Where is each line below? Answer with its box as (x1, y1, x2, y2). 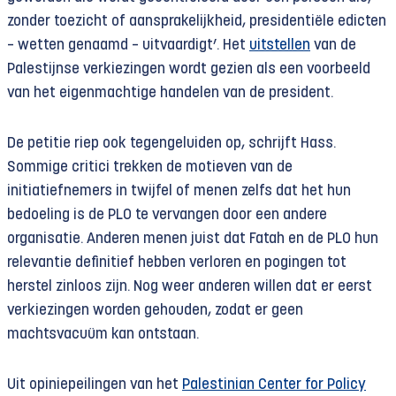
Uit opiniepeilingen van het (7, 377, 182, 392)
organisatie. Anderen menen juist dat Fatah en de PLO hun (7, 232, 378, 247)
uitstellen (249, 38, 310, 53)
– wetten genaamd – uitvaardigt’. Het (7, 38, 249, 53)
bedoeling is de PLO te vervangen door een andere (7, 208, 327, 223)
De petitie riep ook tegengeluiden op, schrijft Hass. (7, 136, 336, 151)
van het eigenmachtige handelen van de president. (7, 86, 333, 101)
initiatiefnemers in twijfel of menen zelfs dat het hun (7, 184, 351, 199)
